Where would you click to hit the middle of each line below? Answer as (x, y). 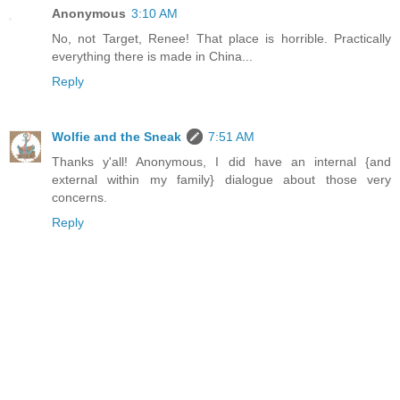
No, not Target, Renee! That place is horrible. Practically (221, 38)
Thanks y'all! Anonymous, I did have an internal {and (221, 161)
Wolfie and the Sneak (117, 136)
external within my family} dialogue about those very (221, 179)
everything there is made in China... (152, 56)
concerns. (79, 197)
